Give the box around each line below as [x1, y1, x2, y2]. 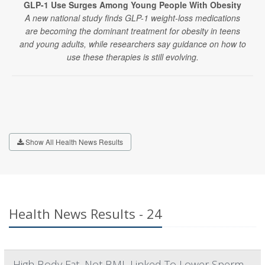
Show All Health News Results [24, 136, 123, 147]
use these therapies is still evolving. [66, 50, 199, 63]
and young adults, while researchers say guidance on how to [19, 37, 246, 50]
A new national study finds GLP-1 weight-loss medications [25, 11, 240, 24]
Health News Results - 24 [9, 204, 162, 222]
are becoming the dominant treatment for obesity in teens [25, 24, 240, 37]
